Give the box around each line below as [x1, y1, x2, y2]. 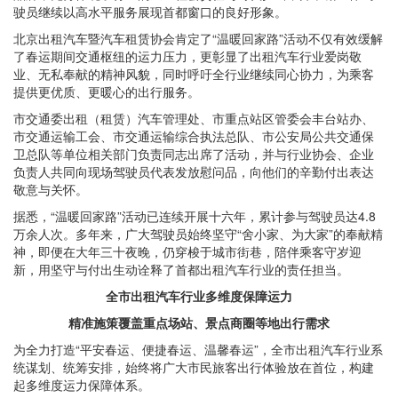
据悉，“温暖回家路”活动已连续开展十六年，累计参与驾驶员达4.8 [13, 207, 376, 226]
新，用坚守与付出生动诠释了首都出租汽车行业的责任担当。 [13, 260, 349, 279]
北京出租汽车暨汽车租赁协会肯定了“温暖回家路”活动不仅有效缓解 [13, 29, 383, 48]
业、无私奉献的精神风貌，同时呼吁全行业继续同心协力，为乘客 [13, 65, 374, 84]
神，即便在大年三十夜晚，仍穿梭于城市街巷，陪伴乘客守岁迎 [13, 243, 362, 261]
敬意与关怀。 [13, 180, 88, 199]
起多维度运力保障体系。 [13, 376, 150, 394]
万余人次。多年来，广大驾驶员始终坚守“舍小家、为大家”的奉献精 [13, 225, 383, 243]
